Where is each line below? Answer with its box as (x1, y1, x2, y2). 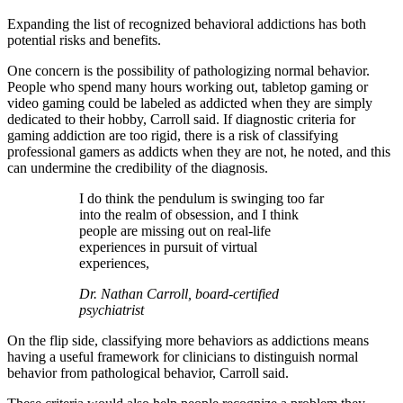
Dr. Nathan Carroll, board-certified (79, 285, 279, 301)
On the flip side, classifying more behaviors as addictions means (7, 332, 369, 348)
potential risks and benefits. (7, 31, 161, 48)
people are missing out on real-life (79, 222, 271, 238)
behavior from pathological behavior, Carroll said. (7, 364, 289, 381)
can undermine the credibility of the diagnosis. (7, 159, 268, 175)
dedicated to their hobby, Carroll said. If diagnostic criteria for (7, 111, 355, 127)
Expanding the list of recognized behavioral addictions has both (7, 15, 366, 31)
